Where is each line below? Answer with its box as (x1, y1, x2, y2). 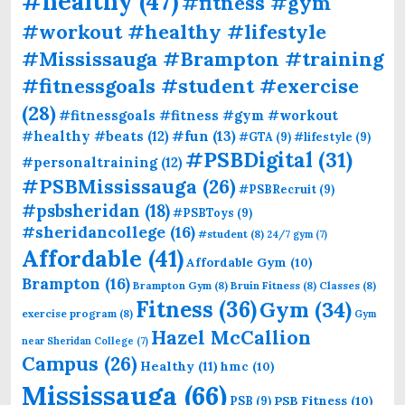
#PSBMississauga (22, 174, 197, 199)
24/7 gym (267, 227, 313, 240)
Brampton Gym (133, 278, 212, 292)
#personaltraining (22, 153, 157, 171)
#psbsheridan (22, 200, 140, 221)
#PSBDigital (185, 146, 313, 173)
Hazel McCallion (151, 325, 311, 350)
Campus (22, 351, 99, 376)
